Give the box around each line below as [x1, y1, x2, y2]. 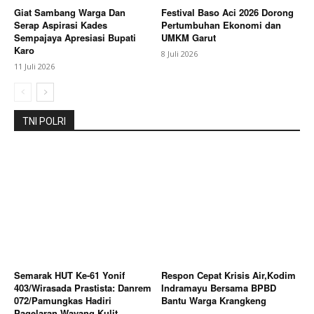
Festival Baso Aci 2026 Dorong [161, 6, 294, 20]
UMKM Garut [161, 31, 216, 45]
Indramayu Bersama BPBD [161, 281, 276, 295]
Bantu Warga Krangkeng [161, 294, 266, 308]
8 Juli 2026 [161, 48, 198, 60]
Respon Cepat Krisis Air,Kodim [161, 268, 296, 282]
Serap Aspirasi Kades [14, 18, 107, 32]
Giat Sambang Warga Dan [14, 6, 125, 20]
